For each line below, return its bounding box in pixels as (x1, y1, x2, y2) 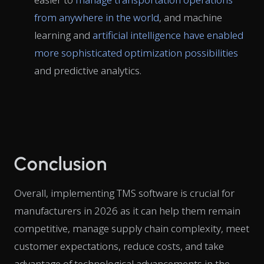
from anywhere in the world (34, 10, 159, 24)
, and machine (159, 10, 222, 24)
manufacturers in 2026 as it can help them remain (14, 203, 240, 217)
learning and (34, 28, 93, 42)
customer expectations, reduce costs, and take (14, 239, 224, 253)
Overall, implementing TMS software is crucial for (14, 186, 235, 200)
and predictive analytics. (34, 63, 141, 77)
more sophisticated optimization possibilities (34, 45, 238, 60)
